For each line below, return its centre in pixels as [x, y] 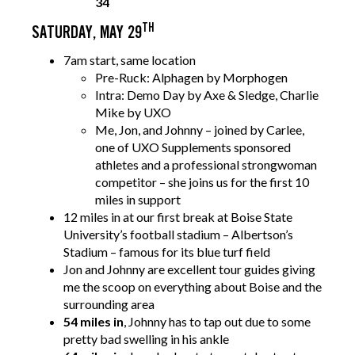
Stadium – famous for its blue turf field [167, 251]
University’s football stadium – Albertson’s [178, 234]
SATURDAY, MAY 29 [87, 33]
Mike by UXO [133, 112]
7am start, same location [130, 59]
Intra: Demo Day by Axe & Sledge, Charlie [207, 94]
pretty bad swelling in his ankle [146, 338]
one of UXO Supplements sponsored [193, 147]
